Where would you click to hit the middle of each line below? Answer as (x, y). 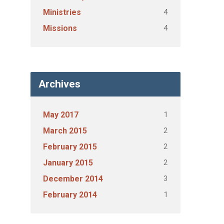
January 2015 (68, 163)
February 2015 (70, 147)
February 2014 (70, 195)
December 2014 (73, 179)
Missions (60, 28)
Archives (59, 84)
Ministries (62, 12)
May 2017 (61, 115)
